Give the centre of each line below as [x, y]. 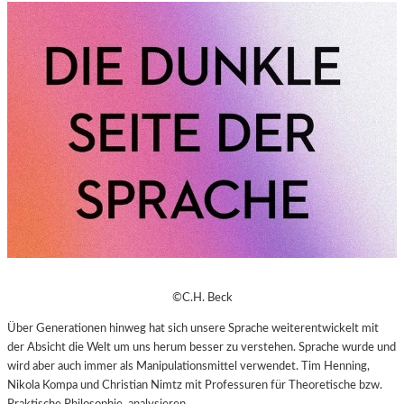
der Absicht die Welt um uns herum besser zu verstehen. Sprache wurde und [202, 347]
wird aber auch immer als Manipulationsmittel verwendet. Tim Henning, [188, 366]
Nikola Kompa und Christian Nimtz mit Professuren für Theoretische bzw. [195, 385]
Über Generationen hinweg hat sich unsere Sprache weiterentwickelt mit [193, 328]
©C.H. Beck [202, 297]
